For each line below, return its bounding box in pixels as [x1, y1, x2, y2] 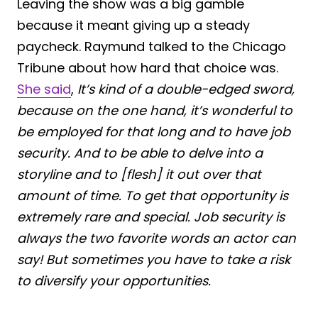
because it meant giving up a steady [17, 16, 250, 34]
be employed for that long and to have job [17, 122, 290, 141]
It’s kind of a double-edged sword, [77, 79, 295, 98]
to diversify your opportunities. [17, 271, 211, 290]
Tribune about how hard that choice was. [17, 58, 278, 77]
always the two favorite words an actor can [17, 229, 296, 247]
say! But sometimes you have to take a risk [17, 250, 290, 268]
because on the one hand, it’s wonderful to [17, 101, 292, 119]
